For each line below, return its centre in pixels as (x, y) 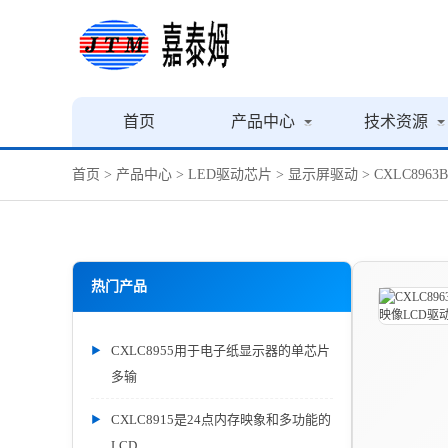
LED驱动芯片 (230, 174)
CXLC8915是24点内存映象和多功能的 (221, 419)
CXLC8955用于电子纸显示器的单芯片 (220, 350)
